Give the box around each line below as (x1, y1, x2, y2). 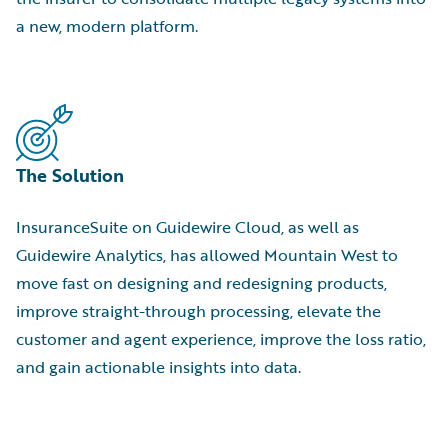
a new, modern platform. (16, 14, 198, 39)
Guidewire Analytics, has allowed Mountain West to (16, 243, 398, 268)
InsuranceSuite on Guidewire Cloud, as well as (16, 215, 359, 240)
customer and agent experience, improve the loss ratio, (16, 327, 426, 352)
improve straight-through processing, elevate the (16, 299, 381, 324)
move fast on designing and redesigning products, (16, 271, 387, 296)
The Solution (16, 162, 124, 189)
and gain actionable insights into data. (16, 355, 301, 380)
